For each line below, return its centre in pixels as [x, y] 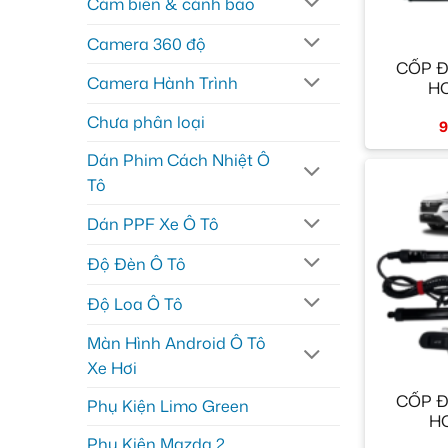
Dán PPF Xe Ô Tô [153, 224]
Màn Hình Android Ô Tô [176, 342]
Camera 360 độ [146, 43]
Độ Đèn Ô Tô [136, 263]
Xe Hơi [112, 367]
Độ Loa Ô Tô [135, 303]
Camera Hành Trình [162, 83]
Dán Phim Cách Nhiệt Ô [178, 160]
